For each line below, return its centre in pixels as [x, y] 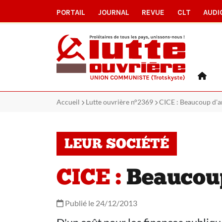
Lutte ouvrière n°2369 [119, 102]
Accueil [68, 102]
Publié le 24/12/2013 [100, 203]
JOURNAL [113, 12]
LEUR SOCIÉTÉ [117, 145]
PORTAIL [71, 12]
